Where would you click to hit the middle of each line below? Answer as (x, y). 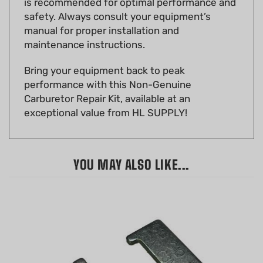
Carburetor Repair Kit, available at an (107, 81)
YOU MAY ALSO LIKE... (131, 147)
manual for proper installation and (102, 13)
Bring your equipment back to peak (104, 53)
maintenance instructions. (85, 27)
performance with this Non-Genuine (108, 67)
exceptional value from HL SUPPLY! (106, 95)
